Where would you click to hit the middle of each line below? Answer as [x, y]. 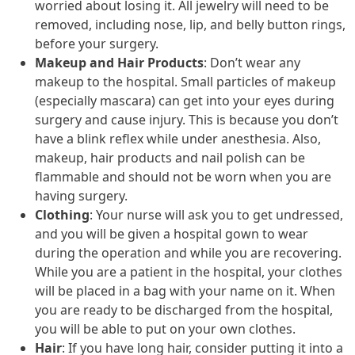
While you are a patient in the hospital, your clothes [189, 271]
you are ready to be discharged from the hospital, [184, 309]
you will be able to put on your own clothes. [165, 328]
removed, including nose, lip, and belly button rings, [190, 24]
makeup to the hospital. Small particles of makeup [185, 81]
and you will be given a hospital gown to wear [172, 233]
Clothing [62, 214]
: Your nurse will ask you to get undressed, [216, 214]
